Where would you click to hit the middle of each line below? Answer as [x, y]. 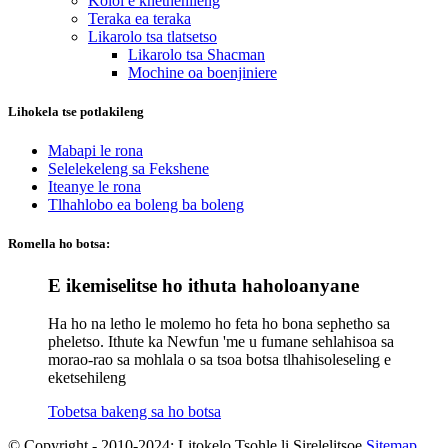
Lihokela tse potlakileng [76, 112]
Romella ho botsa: [59, 244]
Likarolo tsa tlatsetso [152, 36]
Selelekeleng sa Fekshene [128, 169]
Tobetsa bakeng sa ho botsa [134, 412]
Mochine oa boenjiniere [202, 72]
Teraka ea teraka [139, 18]
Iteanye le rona [94, 187]
